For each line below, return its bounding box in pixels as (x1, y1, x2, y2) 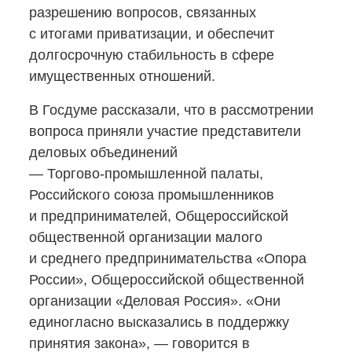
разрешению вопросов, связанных (29, 5, 256, 20)
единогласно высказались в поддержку (29, 314, 289, 330)
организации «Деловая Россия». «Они (29, 293, 280, 309)
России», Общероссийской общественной (29, 272, 304, 288)
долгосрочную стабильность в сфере (29, 47, 274, 63)
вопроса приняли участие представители (29, 123, 301, 139)
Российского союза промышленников (29, 187, 274, 203)
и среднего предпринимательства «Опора (29, 251, 306, 266)
